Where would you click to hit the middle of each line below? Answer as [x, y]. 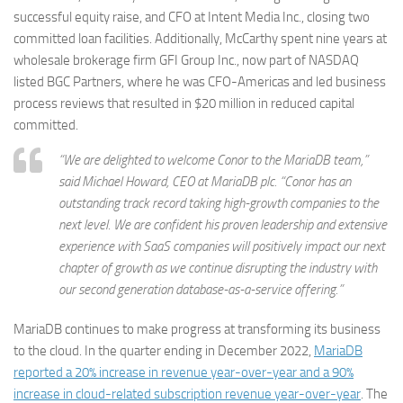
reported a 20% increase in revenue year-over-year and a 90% [184, 372]
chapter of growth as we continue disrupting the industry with [218, 268]
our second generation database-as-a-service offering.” [201, 290]
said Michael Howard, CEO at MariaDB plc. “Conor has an [205, 182]
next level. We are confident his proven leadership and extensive [223, 225]
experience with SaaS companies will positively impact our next [222, 246]
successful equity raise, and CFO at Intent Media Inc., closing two [192, 17]
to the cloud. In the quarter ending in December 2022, [164, 351]
